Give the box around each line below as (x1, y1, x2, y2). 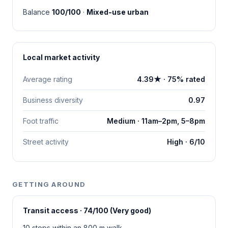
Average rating (23, 74, 72, 83)
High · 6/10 (167, 137, 205, 146)
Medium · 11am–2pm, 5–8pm (107, 116, 205, 125)
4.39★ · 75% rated (137, 74, 205, 83)
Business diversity (23, 95, 83, 104)
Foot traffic (23, 116, 59, 125)
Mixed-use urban (87, 7, 149, 16)
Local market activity (23, 52, 100, 62)
